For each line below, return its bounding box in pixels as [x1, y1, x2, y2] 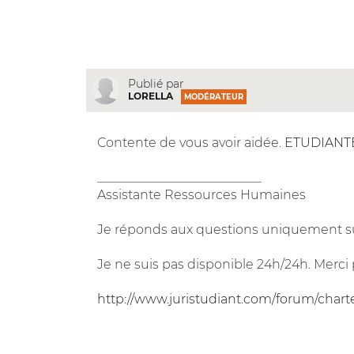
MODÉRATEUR [183, 92, 243, 102]
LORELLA [127, 90, 173, 103]
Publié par [127, 77, 184, 92]
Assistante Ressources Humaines [96, 186, 306, 202]
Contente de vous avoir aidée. [96, 134, 284, 150]
